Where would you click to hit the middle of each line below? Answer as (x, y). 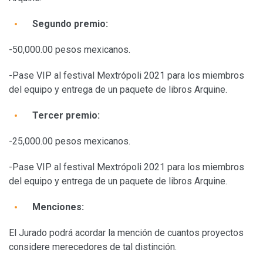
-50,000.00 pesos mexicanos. (70, 49)
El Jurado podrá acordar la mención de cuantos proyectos (126, 232)
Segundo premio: (70, 23)
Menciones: (58, 207)
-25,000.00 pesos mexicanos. (70, 141)
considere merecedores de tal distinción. (93, 247)
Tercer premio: (66, 115)
